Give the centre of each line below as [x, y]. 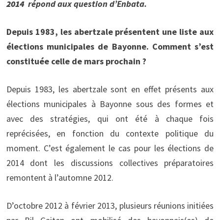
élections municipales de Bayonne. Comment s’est [110, 46]
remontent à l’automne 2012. [60, 177]
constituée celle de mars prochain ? [76, 61]
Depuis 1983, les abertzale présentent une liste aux [110, 31]
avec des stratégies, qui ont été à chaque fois [110, 118]
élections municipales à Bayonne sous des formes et [110, 104]
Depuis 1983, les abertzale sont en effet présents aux [110, 89]
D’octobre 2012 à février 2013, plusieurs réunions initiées [110, 205]
